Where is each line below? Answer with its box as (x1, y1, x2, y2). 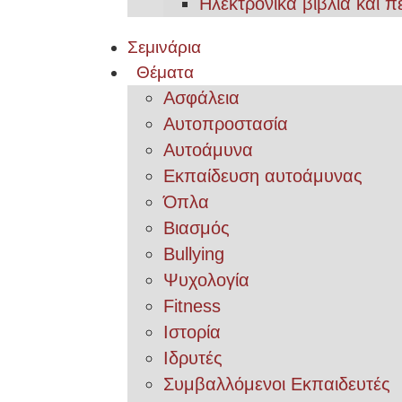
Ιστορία (163, 322, 221, 342)
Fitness (163, 296, 221, 316)
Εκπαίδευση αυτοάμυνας (163, 166, 363, 186)
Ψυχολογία (163, 270, 249, 290)
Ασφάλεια (163, 88, 240, 108)
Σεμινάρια (127, 38, 201, 57)
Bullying (163, 244, 224, 264)
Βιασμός (163, 218, 230, 238)
